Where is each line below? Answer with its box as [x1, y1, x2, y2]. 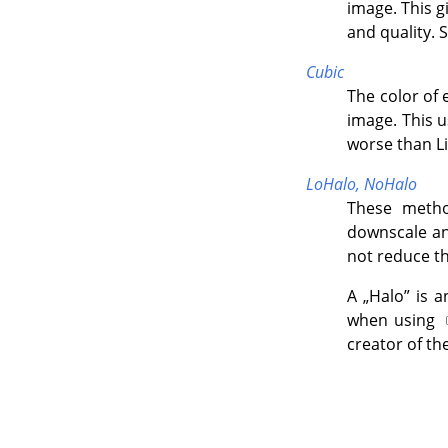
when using [347, 309, 441, 332]
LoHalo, [305, 173, 364, 196]
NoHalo [363, 173, 417, 196]
